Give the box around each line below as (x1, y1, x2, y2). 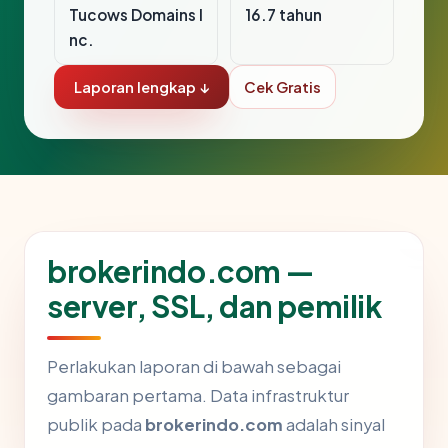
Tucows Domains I (69, 5, 203, 25)
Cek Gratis (244, 78, 321, 97)
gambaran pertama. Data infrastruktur (47, 385, 349, 407)
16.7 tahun (245, 5, 322, 25)
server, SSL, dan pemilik (47, 287, 382, 326)
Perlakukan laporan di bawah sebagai (47, 356, 341, 378)
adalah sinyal (283, 414, 385, 436)
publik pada (47, 414, 145, 436)
